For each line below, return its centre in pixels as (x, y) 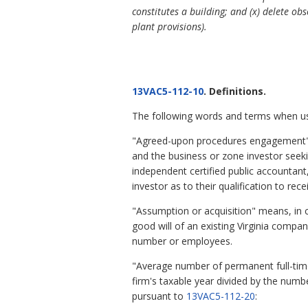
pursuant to (159, 296)
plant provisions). (169, 26)
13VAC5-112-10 (168, 91)
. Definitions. (235, 91)
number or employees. (182, 241)
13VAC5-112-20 (221, 296)
